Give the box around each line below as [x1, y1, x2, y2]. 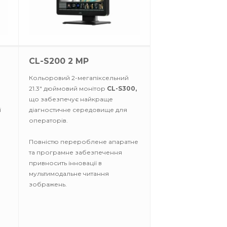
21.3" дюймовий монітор [29, 85, 107, 92]
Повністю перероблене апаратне [29, 138, 138, 145]
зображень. [29, 180, 67, 188]
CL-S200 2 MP [29, 56, 89, 66]
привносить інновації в [29, 159, 102, 167]
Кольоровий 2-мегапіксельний [29, 74, 129, 82]
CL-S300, [107, 85, 137, 92]
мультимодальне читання [29, 170, 109, 177]
